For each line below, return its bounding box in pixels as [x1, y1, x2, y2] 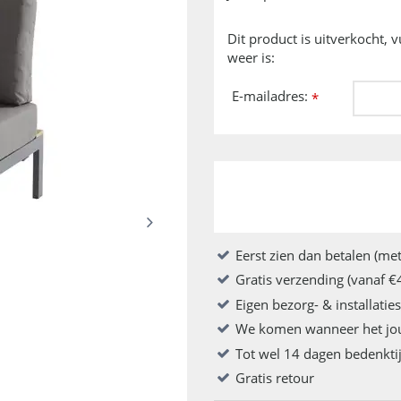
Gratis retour [235, 369, 314, 388]
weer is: [227, 47, 275, 66]
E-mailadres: [232, 86, 311, 105]
